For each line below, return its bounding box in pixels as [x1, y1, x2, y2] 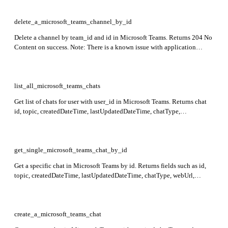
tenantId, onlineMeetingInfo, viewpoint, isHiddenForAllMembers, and [14, 181, 208, 189]
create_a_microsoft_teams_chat [14, 210, 101, 218]
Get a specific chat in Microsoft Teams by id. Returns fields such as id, [14, 161, 206, 169]
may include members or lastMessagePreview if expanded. [14, 190, 174, 198]
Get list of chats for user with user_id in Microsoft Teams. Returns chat [14, 97, 207, 105]
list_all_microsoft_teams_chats [14, 81, 100, 90]
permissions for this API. [14, 52, 81, 61]
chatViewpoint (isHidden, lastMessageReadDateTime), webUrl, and [14, 117, 199, 125]
